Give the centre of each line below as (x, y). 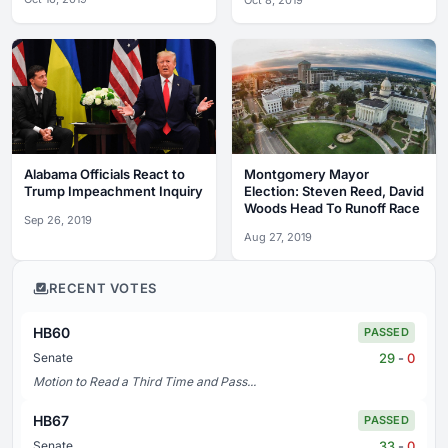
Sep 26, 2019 (58, 219)
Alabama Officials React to (104, 173)
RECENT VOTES (103, 287)
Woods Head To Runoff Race (332, 207)
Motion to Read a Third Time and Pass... (144, 381)
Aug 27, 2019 (278, 236)
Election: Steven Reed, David (334, 190)
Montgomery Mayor (306, 173)
